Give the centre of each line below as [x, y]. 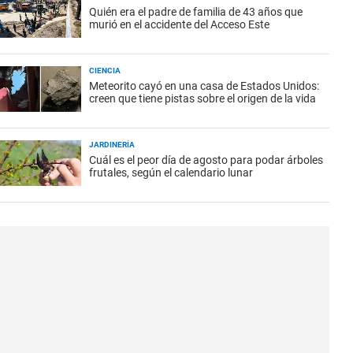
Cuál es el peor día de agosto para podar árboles [206, 160]
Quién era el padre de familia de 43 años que [196, 12]
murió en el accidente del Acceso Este [179, 24]
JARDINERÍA [112, 145]
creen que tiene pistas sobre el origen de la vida [203, 98]
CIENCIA [105, 71]
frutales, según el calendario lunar [171, 173]
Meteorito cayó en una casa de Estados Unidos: [204, 86]
